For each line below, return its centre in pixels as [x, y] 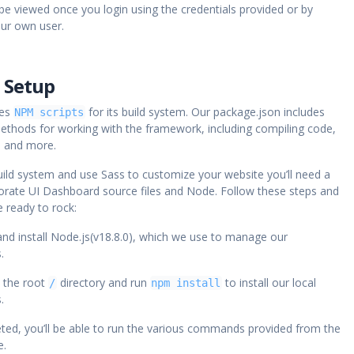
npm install [186, 283]
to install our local [269, 282]
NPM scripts [49, 112]
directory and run [103, 282]
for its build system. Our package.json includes [205, 112]
